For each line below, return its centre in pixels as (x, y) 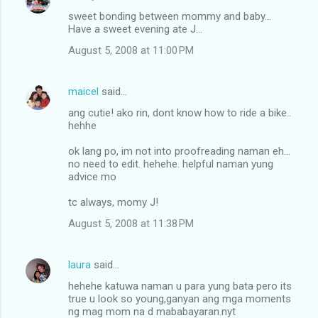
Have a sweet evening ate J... (135, 29)
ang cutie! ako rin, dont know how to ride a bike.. (180, 113)
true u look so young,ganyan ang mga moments (180, 298)
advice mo (92, 176)
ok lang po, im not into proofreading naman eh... (179, 151)
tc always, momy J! (113, 202)
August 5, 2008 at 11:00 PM (131, 50)
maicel (83, 91)
